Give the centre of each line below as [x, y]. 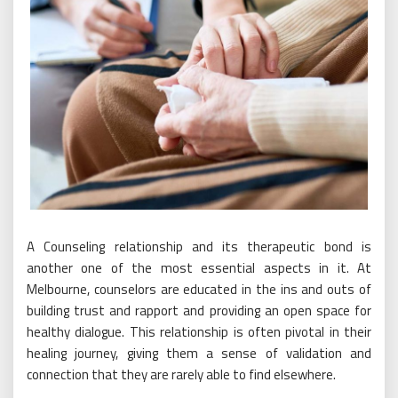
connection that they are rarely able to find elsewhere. [181, 375]
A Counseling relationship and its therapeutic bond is [199, 247]
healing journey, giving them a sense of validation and [199, 354]
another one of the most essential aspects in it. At [199, 268]
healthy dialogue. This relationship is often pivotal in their [199, 332]
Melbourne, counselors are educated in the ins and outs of [199, 290]
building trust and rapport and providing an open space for [199, 311]
